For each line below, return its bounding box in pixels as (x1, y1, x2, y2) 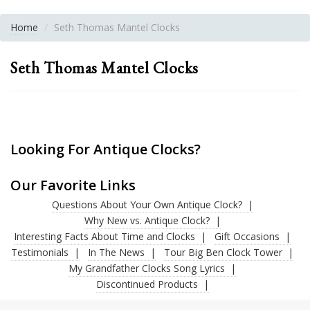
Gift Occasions (215, 230, 280, 244)
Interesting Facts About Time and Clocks (14, 230, 195, 244)
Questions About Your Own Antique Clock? (51, 198, 242, 212)
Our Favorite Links (10, 176, 136, 195)
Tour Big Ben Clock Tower (164, 246, 282, 259)
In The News (88, 246, 145, 259)
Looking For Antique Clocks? (10, 140, 201, 159)
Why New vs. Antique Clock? (84, 214, 210, 228)
